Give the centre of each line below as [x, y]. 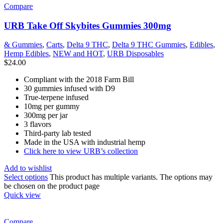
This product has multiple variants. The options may [131, 177]
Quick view [22, 195]
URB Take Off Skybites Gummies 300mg [88, 25]
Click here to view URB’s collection [81, 151]
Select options [26, 177]
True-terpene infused [56, 98]
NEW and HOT [78, 54]
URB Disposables [135, 54]
